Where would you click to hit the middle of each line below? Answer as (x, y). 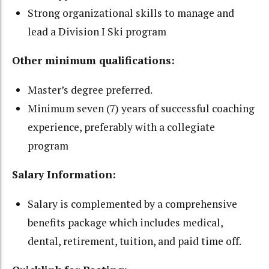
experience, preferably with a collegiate (122, 127)
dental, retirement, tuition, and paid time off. (135, 241)
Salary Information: (64, 175)
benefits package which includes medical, (125, 222)
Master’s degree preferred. (90, 89)
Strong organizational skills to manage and (131, 13)
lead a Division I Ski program (97, 31)
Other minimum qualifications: (93, 61)
